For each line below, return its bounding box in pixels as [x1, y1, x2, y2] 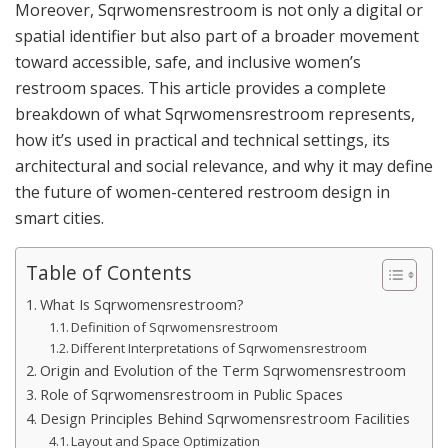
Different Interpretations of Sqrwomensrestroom [71, 338, 368, 357]
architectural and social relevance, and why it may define [15, 154, 433, 177]
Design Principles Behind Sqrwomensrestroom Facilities [39, 408, 410, 428]
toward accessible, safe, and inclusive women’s [15, 50, 361, 73]
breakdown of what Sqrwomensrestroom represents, [15, 102, 415, 125]
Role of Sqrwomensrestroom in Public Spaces [39, 384, 343, 404]
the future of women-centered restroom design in [15, 180, 390, 203]
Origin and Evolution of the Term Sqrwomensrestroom [39, 360, 406, 380]
